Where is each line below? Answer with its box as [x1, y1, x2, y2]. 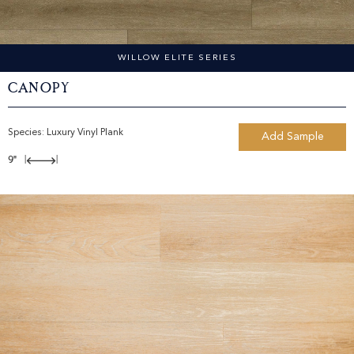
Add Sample [261, 131, 324, 143]
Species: [8, 128, 47, 138]
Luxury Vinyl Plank [47, 128, 123, 138]
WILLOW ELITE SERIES [117, 54, 237, 63]
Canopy [8, 82, 71, 96]
